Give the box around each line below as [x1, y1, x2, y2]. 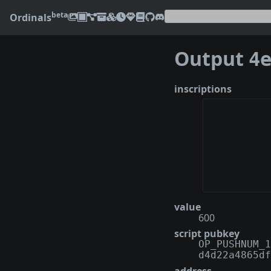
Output [174, 45, 249, 72]
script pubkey [174, 227, 240, 241]
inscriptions [174, 82, 232, 96]
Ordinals [10, 11, 51, 24]
